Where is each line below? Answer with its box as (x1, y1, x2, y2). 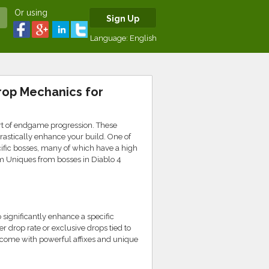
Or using (14, 8, 47, 17)
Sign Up (106, 14, 139, 23)
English (130, 34, 157, 43)
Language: (90, 34, 130, 43)
